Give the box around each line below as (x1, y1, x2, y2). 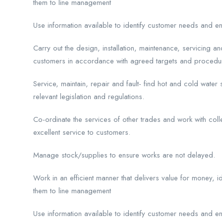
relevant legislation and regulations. (33, 91, 144, 102)
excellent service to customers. (33, 127, 130, 138)
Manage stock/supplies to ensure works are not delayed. (33, 150, 215, 161)
